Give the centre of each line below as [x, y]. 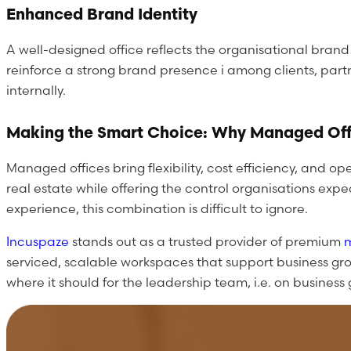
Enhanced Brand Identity [102, 13]
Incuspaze [39, 241]
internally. [36, 90]
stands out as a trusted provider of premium [208, 241]
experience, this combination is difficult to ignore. [157, 208]
